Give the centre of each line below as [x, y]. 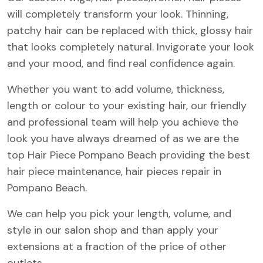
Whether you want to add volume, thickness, [116, 89]
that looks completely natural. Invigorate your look [131, 47]
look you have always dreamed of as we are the [123, 138]
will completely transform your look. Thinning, [118, 14]
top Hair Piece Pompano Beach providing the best [129, 155]
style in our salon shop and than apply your [113, 230]
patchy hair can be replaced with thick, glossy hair [130, 30]
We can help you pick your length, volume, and [119, 213]
